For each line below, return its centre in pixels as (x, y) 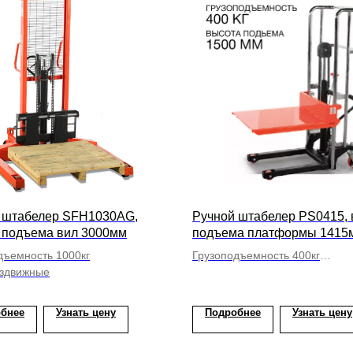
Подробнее (233, 312)
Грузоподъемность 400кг (256, 255)
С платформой (231, 272)
